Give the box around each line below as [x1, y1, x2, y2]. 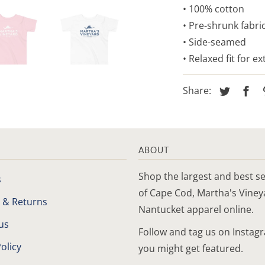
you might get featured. [138, 241, 243, 255]
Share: [183, 83, 214, 97]
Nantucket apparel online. [138, 202, 254, 216]
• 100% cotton [183, 2, 244, 15]
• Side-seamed [183, 35, 246, 49]
